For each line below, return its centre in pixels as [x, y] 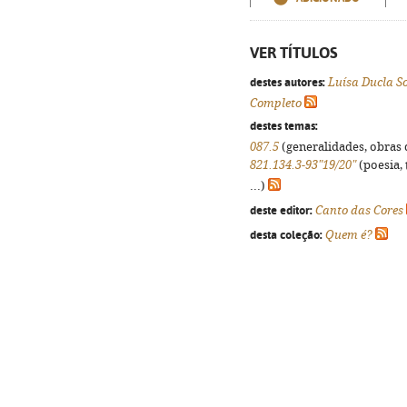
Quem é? [349, 235]
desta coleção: [286, 234]
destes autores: [288, 82]
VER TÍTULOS [294, 53]
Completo [276, 103]
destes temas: [284, 125]
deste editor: [281, 210]
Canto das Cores [359, 210]
